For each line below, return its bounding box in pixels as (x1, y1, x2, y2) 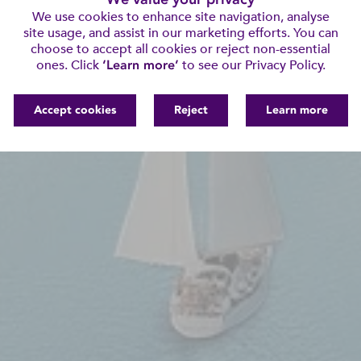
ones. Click (35, 57, 102, 73)
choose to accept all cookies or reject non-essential (31, 41, 330, 57)
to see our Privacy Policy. (178, 57, 326, 73)
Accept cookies (33, 103, 116, 117)
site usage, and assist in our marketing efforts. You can (23, 25, 338, 41)
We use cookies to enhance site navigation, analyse (31, 9, 330, 25)
